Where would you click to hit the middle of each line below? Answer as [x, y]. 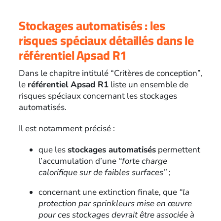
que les [53, 149]
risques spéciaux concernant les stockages [98, 96]
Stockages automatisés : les [92, 25]
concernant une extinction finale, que [109, 192]
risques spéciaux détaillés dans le [106, 40]
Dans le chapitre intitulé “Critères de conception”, [110, 73]
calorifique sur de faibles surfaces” [102, 172]
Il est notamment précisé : [67, 128]
